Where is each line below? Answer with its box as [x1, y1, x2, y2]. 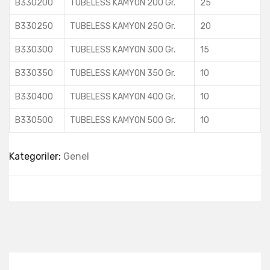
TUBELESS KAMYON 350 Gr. [70, 68, 175, 78]
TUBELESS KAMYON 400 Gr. [70, 92, 175, 102]
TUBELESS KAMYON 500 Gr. [70, 115, 175, 125]
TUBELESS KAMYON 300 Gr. [70, 45, 175, 55]
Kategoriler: [9, 151, 63, 162]
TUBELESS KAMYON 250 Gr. [70, 21, 175, 31]
